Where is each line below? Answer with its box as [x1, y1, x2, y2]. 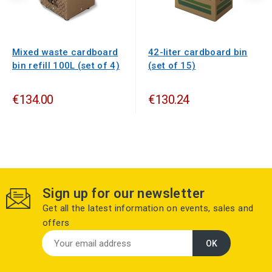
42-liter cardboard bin [148, 47, 248, 58]
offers [42, 217, 70, 229]
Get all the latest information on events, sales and [42, 203, 254, 214]
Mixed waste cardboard [12, 47, 118, 58]
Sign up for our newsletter [42, 186, 205, 202]
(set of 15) [148, 60, 196, 72]
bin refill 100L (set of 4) [12, 60, 120, 72]
